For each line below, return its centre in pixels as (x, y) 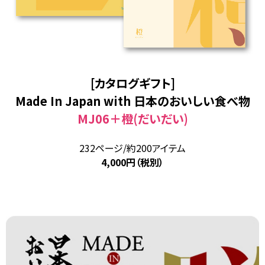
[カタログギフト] (132, 83)
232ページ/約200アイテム (132, 148)
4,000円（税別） (132, 162)
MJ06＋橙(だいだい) (132, 118)
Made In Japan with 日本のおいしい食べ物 (132, 101)
